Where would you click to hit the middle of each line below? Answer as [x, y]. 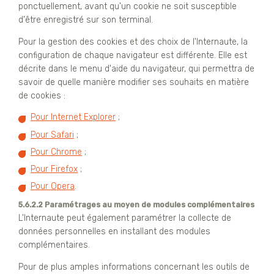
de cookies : [42, 96]
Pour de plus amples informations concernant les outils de [134, 267]
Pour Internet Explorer [73, 117]
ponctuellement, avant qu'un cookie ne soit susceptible [128, 7]
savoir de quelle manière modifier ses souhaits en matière [134, 83]
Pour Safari [52, 135]
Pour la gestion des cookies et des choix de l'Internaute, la [133, 42]
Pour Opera [53, 187]
